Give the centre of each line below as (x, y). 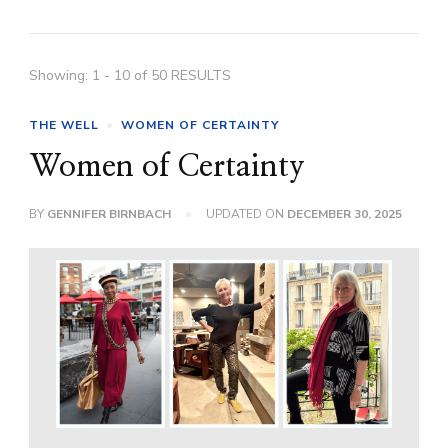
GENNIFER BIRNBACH (109, 214)
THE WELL (64, 125)
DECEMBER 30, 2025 (344, 214)
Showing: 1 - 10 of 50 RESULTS (130, 75)
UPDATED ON (246, 214)
